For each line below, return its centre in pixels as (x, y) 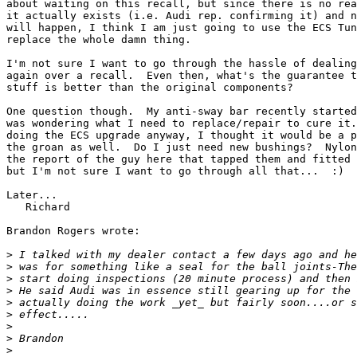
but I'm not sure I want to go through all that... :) (175, 171)
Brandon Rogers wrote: (73, 231)
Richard (38, 207)
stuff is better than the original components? (150, 88)
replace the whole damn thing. (99, 40)
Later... (32, 195)
